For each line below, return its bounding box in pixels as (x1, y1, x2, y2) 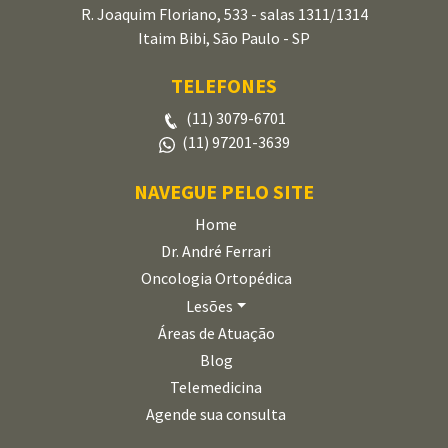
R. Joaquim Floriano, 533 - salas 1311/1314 (80, 4, 368, 25)
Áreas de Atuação (157, 322, 275, 343)
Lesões (185, 295, 233, 316)
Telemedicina (170, 377, 262, 398)
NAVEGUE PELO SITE (134, 179, 314, 205)
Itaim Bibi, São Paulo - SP (138, 28, 310, 49)
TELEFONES (171, 73, 277, 99)
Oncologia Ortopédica (140, 268, 292, 289)
